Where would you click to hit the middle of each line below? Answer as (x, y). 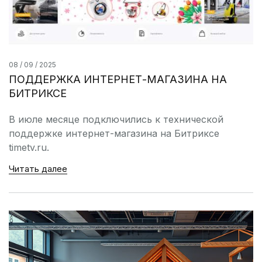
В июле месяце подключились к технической (116, 119)
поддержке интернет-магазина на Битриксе (114, 133)
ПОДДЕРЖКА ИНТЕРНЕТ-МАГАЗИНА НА (118, 79)
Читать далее (38, 168)
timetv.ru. (30, 147)
